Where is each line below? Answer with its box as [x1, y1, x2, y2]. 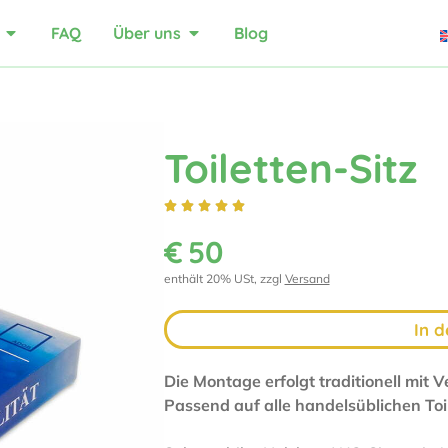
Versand [284, 271, 330, 287]
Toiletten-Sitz [163, 143, 417, 194]
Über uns [113, 23, 182, 44]
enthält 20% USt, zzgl [163, 271, 285, 287]
